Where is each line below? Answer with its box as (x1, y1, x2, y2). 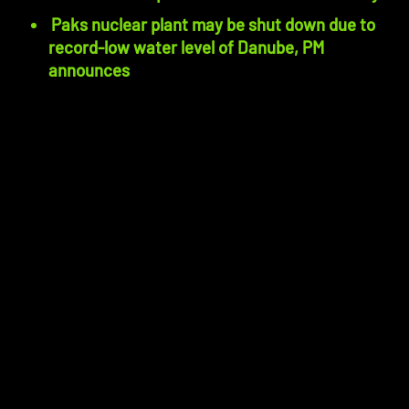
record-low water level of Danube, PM (48, 36, 325, 58)
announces (48, 58, 131, 80)
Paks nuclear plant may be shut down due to (51, 13, 376, 35)
